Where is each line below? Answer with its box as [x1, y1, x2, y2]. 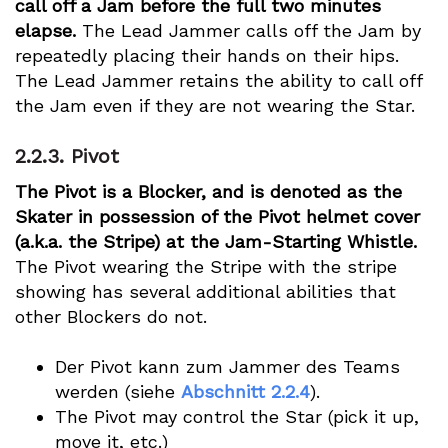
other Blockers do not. [15, 305, 207, 327]
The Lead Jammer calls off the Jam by [76, 19, 421, 41]
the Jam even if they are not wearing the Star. [15, 94, 415, 116]
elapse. [15, 19, 76, 41]
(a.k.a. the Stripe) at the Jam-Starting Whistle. [15, 230, 417, 252]
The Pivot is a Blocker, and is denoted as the [15, 180, 402, 202]
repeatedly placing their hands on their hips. [15, 44, 399, 66]
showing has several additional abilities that [15, 280, 396, 302]
